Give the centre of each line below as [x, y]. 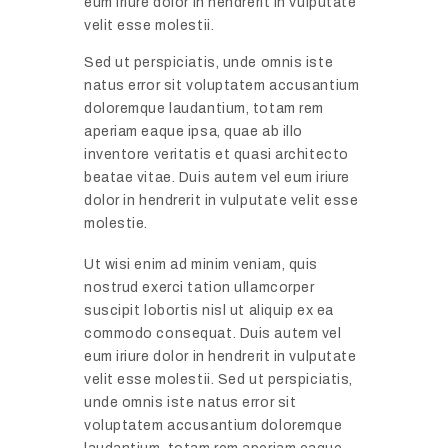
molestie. [116, 223]
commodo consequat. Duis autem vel [213, 333]
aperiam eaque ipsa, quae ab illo [193, 131]
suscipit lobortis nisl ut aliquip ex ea [209, 310]
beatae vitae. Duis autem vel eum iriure [217, 177]
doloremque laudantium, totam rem [204, 108]
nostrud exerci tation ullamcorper [199, 287]
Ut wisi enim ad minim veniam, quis [201, 264]
